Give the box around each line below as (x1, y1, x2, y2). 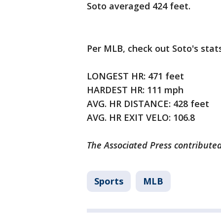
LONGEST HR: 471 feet (87, 70, 184, 82)
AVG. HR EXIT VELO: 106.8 (87, 111, 195, 124)
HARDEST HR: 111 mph (87, 84, 184, 96)
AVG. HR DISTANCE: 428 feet (87, 98, 209, 110)
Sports (94, 175, 123, 187)
